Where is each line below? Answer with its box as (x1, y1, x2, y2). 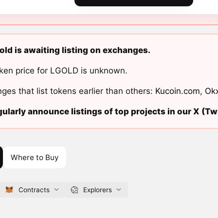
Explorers (83, 185, 112, 194)
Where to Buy (10, 152, 59, 162)
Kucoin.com (155, 86, 200, 96)
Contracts (18, 185, 50, 194)
